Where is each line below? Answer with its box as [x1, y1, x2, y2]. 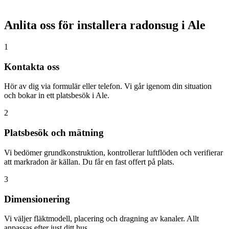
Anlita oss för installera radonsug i [4, 18, 188, 32]
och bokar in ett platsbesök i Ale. [4, 91, 109, 100]
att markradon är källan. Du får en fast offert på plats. [4, 157, 174, 166]
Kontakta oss [4, 61, 59, 72]
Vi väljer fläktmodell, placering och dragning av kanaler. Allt [4, 214, 199, 223]
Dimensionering [4, 193, 70, 204]
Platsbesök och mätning [4, 127, 104, 139]
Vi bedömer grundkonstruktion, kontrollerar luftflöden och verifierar [4, 148, 223, 157]
